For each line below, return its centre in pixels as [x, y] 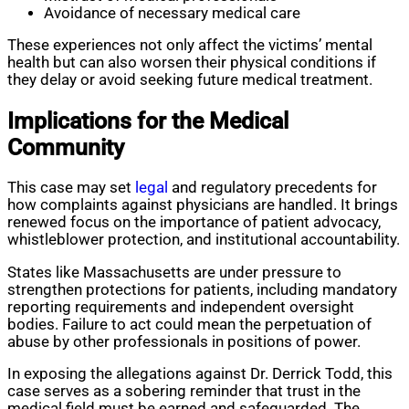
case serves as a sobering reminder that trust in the [184, 392]
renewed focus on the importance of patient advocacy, [194, 223]
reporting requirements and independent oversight [181, 307]
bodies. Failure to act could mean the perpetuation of [189, 324]
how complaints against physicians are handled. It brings [203, 205]
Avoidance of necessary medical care [172, 13]
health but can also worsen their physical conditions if [192, 63]
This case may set [71, 188]
